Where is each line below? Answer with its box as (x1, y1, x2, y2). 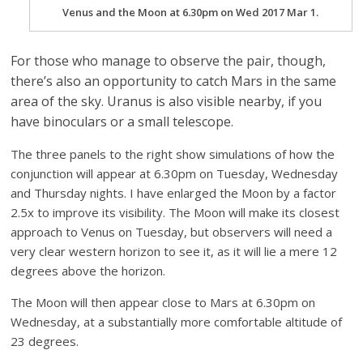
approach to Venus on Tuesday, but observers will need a (11, 224, 333, 241)
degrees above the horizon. (11, 263, 166, 280)
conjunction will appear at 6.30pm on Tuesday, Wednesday (11, 165, 339, 182)
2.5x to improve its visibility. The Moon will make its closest (11, 204, 340, 221)
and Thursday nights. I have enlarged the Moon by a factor (11, 185, 337, 202)
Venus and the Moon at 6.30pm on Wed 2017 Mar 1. (62, 5, 319, 20)
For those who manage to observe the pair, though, (11, 52, 327, 70)
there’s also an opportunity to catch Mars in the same (11, 72, 337, 91)
